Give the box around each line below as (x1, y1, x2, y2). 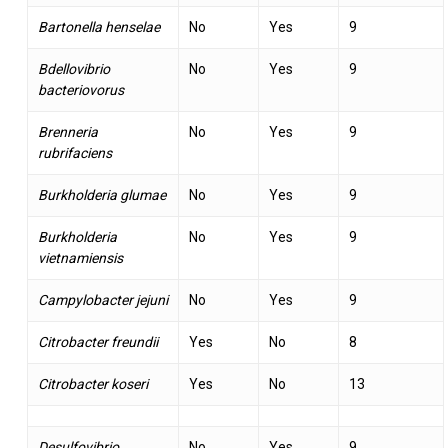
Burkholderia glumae (37, 187, 166, 203)
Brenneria (37, 124, 98, 140)
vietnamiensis (37, 250, 123, 266)
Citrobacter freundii (37, 334, 158, 350)
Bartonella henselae (37, 19, 160, 35)
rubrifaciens (37, 145, 112, 161)
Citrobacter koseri (37, 376, 148, 392)
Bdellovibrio (37, 61, 110, 77)
